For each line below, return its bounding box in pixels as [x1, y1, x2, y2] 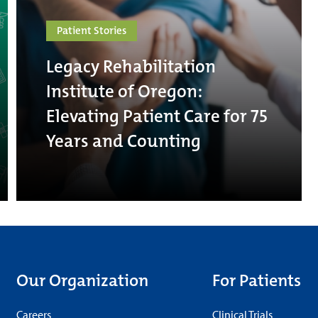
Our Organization [16, 268, 149, 292]
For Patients [212, 268, 301, 292]
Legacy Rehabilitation [46, 54, 216, 78]
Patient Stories [57, 23, 127, 38]
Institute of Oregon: [46, 79, 203, 103]
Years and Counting [46, 128, 202, 153]
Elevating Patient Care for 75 [46, 104, 268, 128]
